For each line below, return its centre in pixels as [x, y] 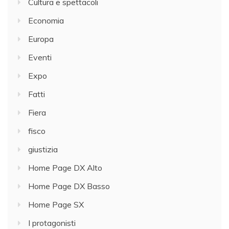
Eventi [40, 58]
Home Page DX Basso [69, 186]
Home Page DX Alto [65, 168]
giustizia [43, 150]
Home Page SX [56, 205]
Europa [41, 39]
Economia [46, 21]
